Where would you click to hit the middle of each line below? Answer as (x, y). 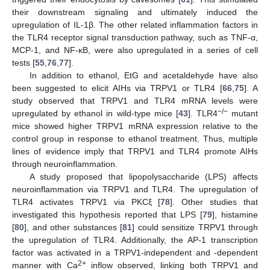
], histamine (235, 214)
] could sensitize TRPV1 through (195, 227)
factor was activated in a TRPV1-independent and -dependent (135, 252)
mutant (243, 113)
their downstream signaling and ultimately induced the (135, 12)
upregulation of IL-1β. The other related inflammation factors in (135, 24)
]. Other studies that (214, 202)
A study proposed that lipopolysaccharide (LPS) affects (143, 176)
